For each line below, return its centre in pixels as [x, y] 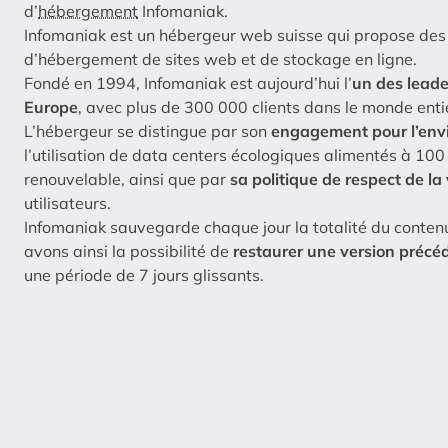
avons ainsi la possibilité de [128, 251]
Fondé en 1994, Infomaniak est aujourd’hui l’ [188, 83]
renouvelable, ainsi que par [127, 179]
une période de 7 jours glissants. [144, 275]
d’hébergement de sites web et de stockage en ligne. [220, 59]
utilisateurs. [67, 203]
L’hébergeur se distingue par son [147, 131]
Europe [51, 107]
